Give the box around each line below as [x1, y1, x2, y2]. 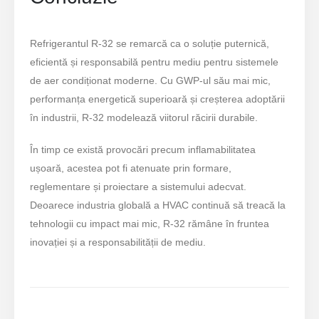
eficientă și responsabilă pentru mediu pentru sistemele [30, 56, 279, 68]
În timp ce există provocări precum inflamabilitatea [30, 143, 256, 155]
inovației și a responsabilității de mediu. [30, 236, 206, 248]
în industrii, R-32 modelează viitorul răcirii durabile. [30, 112, 258, 124]
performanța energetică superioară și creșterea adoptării [30, 93, 286, 105]
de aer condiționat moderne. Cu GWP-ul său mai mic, [30, 75, 271, 87]
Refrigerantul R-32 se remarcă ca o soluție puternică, [30, 38, 270, 50]
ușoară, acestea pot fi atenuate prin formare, [30, 162, 232, 174]
